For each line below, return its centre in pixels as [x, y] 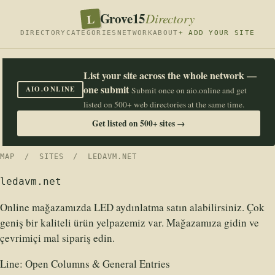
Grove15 [123, 18]
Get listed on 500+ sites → [139, 123]
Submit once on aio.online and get [189, 90]
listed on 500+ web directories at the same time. [164, 104]
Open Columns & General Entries [98, 264]
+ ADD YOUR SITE [217, 33]
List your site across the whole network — [170, 75]
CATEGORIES [91, 33]
